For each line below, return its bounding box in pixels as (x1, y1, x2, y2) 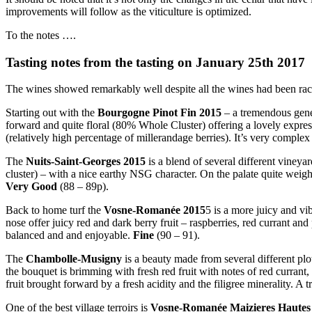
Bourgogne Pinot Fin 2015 (97, 107, 221, 119)
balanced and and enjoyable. (6, 229, 133, 242)
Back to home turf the (6, 204, 104, 217)
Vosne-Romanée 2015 (104, 204, 205, 217)
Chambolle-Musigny (26, 253, 122, 265)
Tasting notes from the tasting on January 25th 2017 (6, 54, 305, 70)
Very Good (6, 180, 57, 193)
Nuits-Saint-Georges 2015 (26, 155, 146, 168)
